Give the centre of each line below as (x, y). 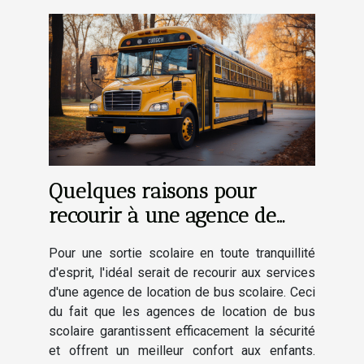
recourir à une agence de (162, 215)
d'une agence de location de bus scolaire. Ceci (182, 292)
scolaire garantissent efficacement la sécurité (182, 331)
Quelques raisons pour (153, 191)
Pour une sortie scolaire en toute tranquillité (182, 253)
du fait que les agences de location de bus (182, 311)
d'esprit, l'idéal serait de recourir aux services (182, 272)
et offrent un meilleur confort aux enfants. (182, 350)
